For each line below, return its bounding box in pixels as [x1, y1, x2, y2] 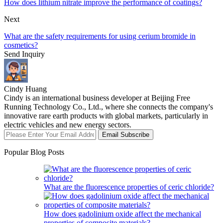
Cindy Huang [4, 84, 47, 93]
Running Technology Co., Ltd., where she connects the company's [4, 102, 213, 111]
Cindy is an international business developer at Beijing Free [4, 93, 190, 102]
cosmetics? [4, 40, 38, 49]
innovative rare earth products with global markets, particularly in [4, 111, 208, 120]
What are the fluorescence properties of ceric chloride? [44, 182, 214, 191]
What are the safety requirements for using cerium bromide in [4, 31, 196, 40]
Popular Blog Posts [4, 147, 64, 156]
